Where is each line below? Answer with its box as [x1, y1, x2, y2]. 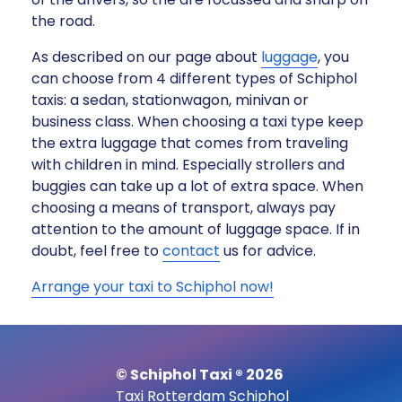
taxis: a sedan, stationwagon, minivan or [31, 89, 309, 110]
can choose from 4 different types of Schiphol [31, 67, 357, 89]
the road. [31, 10, 99, 31]
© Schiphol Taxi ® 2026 [115, 363, 284, 385]
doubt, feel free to [31, 240, 162, 261]
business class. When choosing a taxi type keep [31, 110, 363, 132]
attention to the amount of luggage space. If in [31, 218, 360, 240]
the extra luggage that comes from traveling [31, 132, 348, 153]
